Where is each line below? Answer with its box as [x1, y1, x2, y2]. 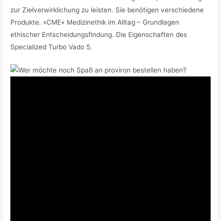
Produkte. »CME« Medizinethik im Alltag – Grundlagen [10, 18, 180, 26]
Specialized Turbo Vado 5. [10, 42, 93, 51]
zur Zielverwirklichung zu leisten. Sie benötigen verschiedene [10, 5, 204, 14]
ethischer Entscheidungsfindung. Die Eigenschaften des [10, 30, 187, 38]
